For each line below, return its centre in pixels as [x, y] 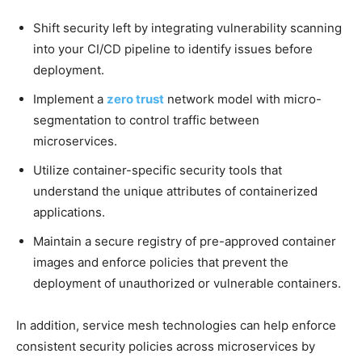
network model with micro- [243, 99]
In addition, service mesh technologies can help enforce [176, 325]
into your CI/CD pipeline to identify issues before [173, 48]
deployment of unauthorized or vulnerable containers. [189, 283]
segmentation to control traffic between [146, 120]
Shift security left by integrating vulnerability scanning [187, 27]
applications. [71, 212]
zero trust [135, 99]
